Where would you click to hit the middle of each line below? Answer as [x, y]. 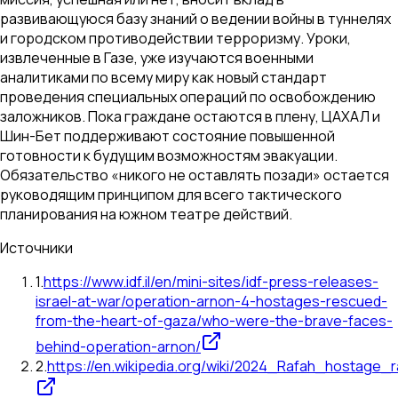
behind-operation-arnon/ [118, 347]
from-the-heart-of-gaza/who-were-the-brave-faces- [214, 321]
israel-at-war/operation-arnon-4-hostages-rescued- [211, 302]
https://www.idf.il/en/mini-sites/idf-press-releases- [211, 282]
